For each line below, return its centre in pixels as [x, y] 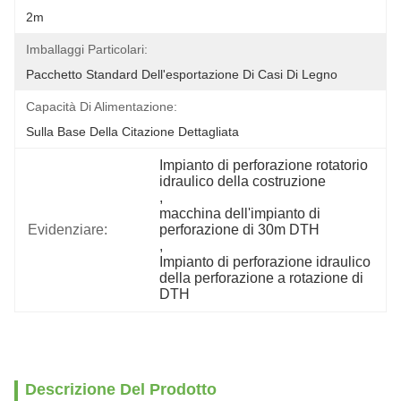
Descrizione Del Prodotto [121, 389]
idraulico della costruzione [243, 181]
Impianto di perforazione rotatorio [264, 165]
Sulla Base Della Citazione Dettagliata [132, 132]
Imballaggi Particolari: [87, 49]
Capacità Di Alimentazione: [102, 107]
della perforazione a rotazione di [262, 278]
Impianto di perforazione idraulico [265, 262]
